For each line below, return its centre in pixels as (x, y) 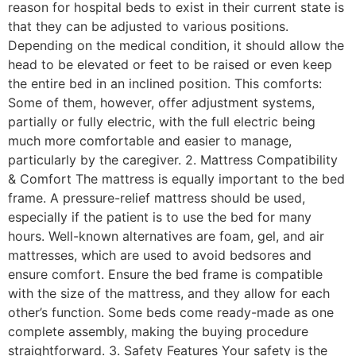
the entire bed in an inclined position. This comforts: (165, 83)
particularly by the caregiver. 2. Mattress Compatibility (173, 159)
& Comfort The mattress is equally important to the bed (176, 178)
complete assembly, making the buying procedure (158, 331)
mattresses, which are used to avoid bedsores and (160, 255)
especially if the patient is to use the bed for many (160, 217)
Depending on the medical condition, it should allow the (176, 45)
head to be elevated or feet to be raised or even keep (170, 64)
